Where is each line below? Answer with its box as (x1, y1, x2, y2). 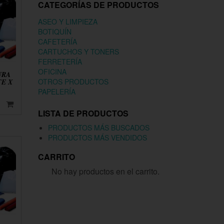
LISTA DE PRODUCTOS (38, 107, 128, 119)
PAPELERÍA (38, 86, 75, 96)
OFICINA (38, 66, 66, 76)
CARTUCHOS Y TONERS (38, 46, 119, 56)
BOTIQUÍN (38, 26, 71, 36)
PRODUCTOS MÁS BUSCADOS (48, 122, 149, 132)
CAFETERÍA (38, 36, 77, 46)
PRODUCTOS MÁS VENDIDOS (48, 132, 147, 142)
